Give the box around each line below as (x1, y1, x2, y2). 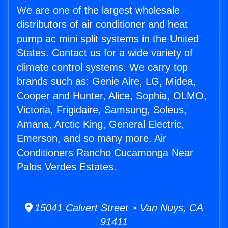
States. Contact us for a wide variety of (17, 47, 193, 59)
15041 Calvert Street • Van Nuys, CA (33, 202, 203, 214)
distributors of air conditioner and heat (17, 19, 188, 31)
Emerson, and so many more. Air (17, 133, 166, 145)
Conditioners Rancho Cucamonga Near (17, 147, 193, 159)
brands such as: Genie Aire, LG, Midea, (17, 76, 196, 88)
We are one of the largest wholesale (17, 5, 180, 16)
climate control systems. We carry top (17, 62, 188, 73)
